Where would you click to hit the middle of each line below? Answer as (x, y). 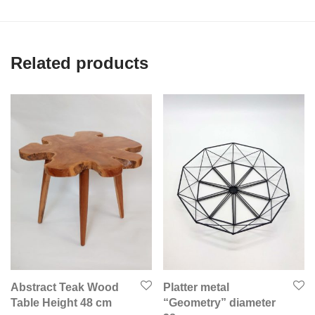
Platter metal (196, 287)
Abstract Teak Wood (65, 287)
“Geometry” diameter (219, 302)
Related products (79, 63)
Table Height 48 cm (61, 302)
